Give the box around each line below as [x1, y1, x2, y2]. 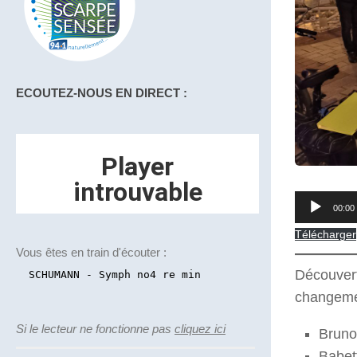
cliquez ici [175, 322, 226, 336]
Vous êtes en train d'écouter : [16, 245, 167, 260]
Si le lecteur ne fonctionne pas [16, 322, 175, 336]
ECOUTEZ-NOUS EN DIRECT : [16, 86, 187, 100]
